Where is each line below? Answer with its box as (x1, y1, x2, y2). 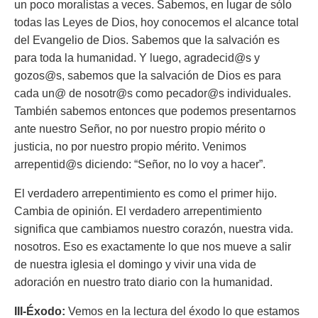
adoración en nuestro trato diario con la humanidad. (14, 276, 273, 288)
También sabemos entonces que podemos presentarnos (14, 105, 296, 117)
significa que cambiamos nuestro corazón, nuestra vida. (14, 223, 293, 235)
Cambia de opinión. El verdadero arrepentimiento (14, 205, 262, 217)
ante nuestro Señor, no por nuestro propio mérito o (14, 123, 265, 135)
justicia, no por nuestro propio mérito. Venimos (14, 141, 246, 153)
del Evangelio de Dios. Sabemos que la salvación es (14, 34, 280, 46)
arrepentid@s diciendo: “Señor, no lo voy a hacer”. (14, 158, 265, 170)
